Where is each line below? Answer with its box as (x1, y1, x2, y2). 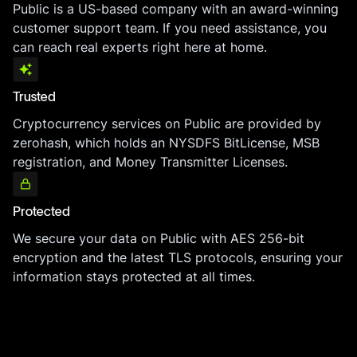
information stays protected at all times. (13, 269, 255, 284)
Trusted (13, 92, 56, 104)
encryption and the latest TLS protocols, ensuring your (13, 249, 343, 265)
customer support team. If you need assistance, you (13, 20, 327, 36)
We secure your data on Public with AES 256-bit (13, 230, 304, 246)
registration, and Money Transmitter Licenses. (13, 154, 288, 170)
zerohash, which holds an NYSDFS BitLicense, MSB (13, 135, 320, 151)
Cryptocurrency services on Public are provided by (13, 116, 321, 131)
